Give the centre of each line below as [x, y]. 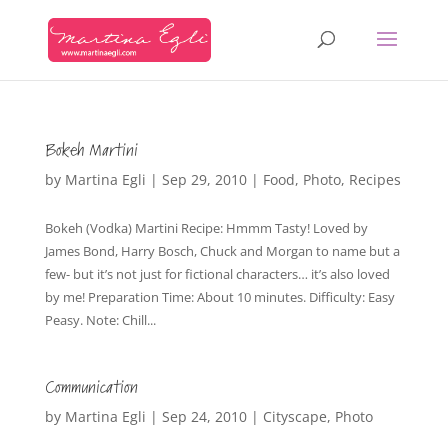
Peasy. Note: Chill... [100, 320]
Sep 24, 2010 [204, 416]
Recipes [374, 179]
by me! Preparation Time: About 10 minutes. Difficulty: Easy [219, 297]
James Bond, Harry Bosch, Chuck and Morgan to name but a [222, 251]
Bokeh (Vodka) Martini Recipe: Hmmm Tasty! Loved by [206, 228]
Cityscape [294, 416]
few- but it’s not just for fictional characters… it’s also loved [217, 274]
